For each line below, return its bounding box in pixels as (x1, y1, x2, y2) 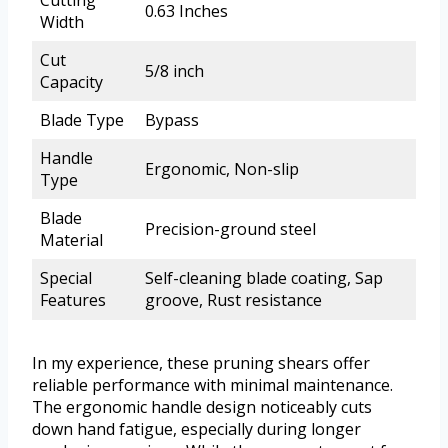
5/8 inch (145, 60, 204, 83)
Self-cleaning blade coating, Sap (145, 267, 383, 290)
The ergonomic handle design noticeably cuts (32, 396, 372, 419)
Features (40, 289, 106, 312)
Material (40, 229, 103, 252)
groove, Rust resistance (145, 289, 322, 312)
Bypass (145, 109, 199, 132)
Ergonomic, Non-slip (145, 158, 299, 181)
